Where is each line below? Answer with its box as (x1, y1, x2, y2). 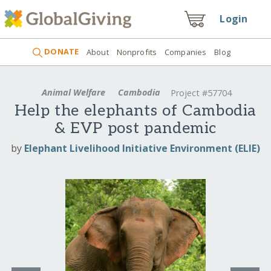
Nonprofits (116, 46, 157, 57)
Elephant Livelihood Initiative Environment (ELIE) (24, 141, 260, 155)
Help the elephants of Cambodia (14, 102, 257, 121)
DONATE (42, 46, 79, 57)
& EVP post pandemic (54, 119, 217, 139)
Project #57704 (170, 87, 232, 99)
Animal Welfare (39, 86, 108, 98)
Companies (165, 46, 207, 57)
